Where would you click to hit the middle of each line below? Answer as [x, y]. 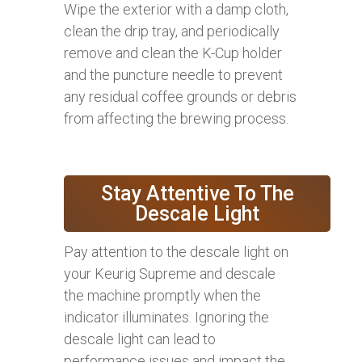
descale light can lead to [140, 339]
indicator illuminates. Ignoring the [166, 317]
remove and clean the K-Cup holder [173, 53]
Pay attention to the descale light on [176, 251]
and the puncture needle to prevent [173, 74]
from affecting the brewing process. [176, 118]
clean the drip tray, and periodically [172, 31]
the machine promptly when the [162, 295]
